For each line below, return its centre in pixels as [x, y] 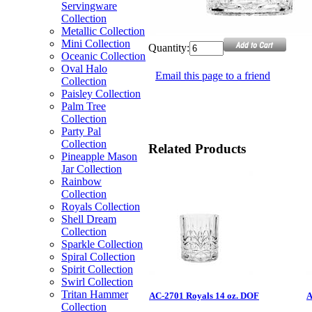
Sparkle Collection [102, 244]
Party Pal [81, 131]
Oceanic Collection [103, 56]
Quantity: [169, 47]
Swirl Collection [97, 282]
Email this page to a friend [213, 75]
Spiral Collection [98, 257]
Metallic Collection [103, 31]
